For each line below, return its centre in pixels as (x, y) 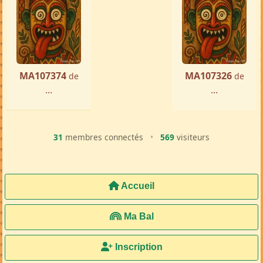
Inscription (137, 247)
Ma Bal (137, 217)
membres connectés (104, 137)
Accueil (137, 186)
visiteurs (192, 137)
